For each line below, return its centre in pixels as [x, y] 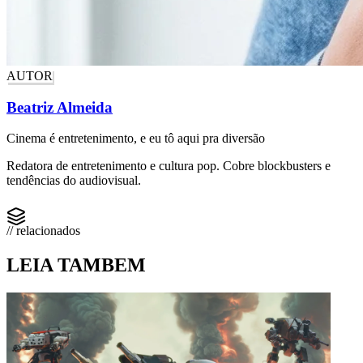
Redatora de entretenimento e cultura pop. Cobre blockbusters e [169, 166]
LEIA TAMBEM [76, 265]
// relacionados [43, 231]
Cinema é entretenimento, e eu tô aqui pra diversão [136, 139]
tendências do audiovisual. [74, 181]
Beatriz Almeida [60, 107]
